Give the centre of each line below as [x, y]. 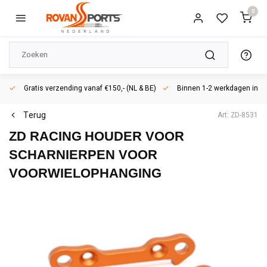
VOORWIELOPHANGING [85, 173]
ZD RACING [45, 136]
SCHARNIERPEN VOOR [83, 155]
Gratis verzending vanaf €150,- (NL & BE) [89, 89]
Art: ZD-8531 [238, 115]
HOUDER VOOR [134, 136]
